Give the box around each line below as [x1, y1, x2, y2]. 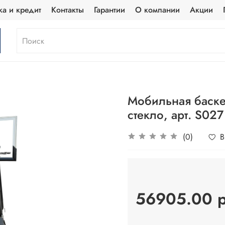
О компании [135, 4, 180, 16]
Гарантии [93, 4, 125, 16]
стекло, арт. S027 [128, 106, 223, 124]
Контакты [51, 4, 84, 16]
